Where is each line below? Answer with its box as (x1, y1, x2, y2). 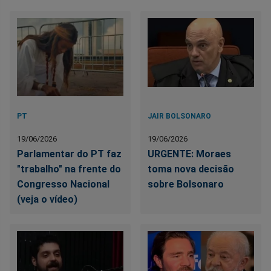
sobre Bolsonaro (148, 178, 224, 191)
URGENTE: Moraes (148, 148, 232, 160)
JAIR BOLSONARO (148, 112, 212, 121)
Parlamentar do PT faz (17, 148, 122, 160)
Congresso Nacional (17, 178, 109, 191)
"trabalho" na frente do (17, 163, 121, 175)
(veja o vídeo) (17, 194, 77, 206)
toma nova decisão (148, 163, 235, 175)
